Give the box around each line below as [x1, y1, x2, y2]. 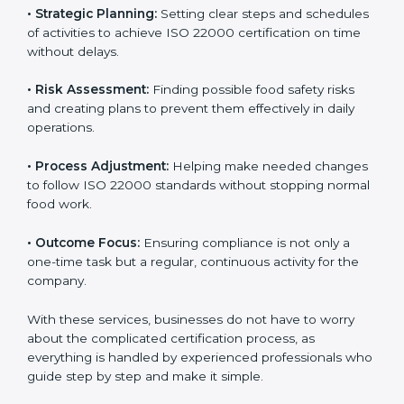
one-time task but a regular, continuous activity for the [27, 378, 359, 393]
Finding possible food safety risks [149, 206, 354, 221]
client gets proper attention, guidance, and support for [27, 14, 361, 29]
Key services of [27, 71, 123, 87]
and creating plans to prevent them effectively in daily [27, 225, 354, 240]
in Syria [271, 71, 317, 87]
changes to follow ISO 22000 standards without [27, 301, 323, 317]
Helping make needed [169, 282, 311, 298]
